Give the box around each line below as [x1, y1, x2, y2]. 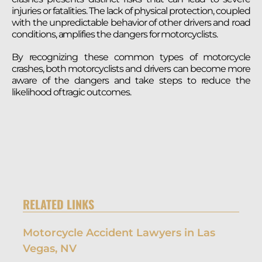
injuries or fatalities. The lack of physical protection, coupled [12, 5, 250, 16]
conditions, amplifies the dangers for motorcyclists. [12, 28, 218, 40]
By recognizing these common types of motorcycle [12, 51, 250, 63]
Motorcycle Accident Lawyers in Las [23, 226, 215, 240]
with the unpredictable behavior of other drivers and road [12, 16, 250, 28]
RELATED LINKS [23, 195, 94, 213]
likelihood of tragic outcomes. [12, 87, 131, 98]
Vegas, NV [23, 242, 77, 256]
